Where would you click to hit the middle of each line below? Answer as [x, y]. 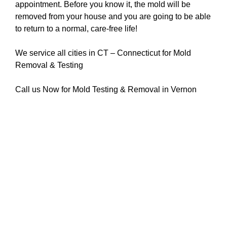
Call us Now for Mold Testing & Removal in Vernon [106, 89]
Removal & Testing [49, 65]
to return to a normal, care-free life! [76, 29]
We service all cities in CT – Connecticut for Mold [103, 53]
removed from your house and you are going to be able [113, 16]
